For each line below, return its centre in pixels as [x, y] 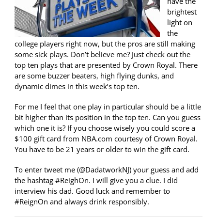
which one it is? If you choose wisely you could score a [105, 128]
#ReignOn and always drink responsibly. [82, 202]
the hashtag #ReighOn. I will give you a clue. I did [96, 180]
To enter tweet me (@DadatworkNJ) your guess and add [107, 170]
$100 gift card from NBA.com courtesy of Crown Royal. [106, 139]
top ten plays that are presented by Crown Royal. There [106, 65]
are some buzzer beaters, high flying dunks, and [94, 76]
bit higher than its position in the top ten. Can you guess [108, 117]
